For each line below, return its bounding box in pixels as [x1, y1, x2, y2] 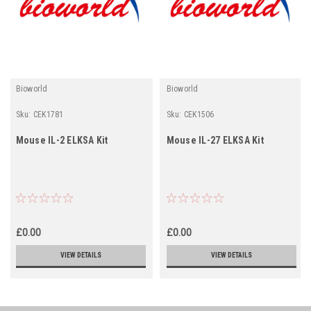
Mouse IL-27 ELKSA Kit [166, 134, 264, 146]
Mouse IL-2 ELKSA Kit [15, 134, 108, 146]
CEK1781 [33, 109, 64, 119]
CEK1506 [183, 109, 215, 119]
